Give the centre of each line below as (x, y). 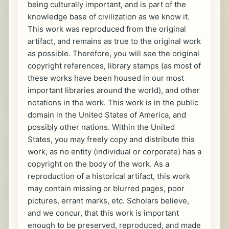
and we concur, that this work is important (103, 213)
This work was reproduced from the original (107, 29)
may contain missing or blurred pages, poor (106, 189)
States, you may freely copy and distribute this (111, 140)
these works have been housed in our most (106, 78)
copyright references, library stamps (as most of (114, 66)
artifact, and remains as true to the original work (114, 41)
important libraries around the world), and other (114, 90)
